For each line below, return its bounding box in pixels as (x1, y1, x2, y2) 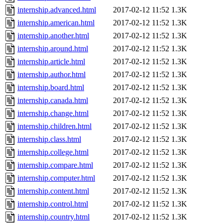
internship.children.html (17, 122, 92, 131)
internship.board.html (17, 83, 84, 92)
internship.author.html (17, 70, 86, 79)
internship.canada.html (17, 96, 88, 105)
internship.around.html (17, 44, 88, 53)
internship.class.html (17, 135, 81, 144)
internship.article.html (17, 57, 85, 66)
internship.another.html (17, 31, 89, 40)
